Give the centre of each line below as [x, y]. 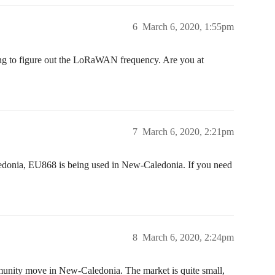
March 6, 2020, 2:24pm [188, 237]
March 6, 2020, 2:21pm [188, 131]
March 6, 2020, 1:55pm [188, 26]
